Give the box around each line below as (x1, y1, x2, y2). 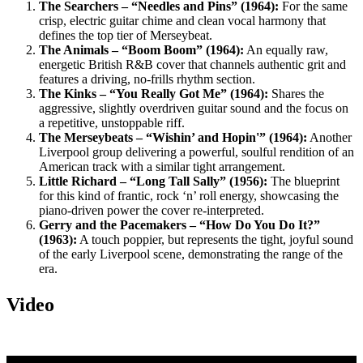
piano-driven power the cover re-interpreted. (39, 203, 264, 217)
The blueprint (267, 174, 340, 188)
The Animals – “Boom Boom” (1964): (39, 43, 244, 57)
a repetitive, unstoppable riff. (39, 116, 185, 130)
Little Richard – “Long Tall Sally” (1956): (39, 174, 267, 188)
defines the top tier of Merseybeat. (39, 28, 212, 42)
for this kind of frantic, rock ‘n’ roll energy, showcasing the (39, 189, 339, 203)
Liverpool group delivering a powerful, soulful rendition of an (39, 145, 354, 159)
